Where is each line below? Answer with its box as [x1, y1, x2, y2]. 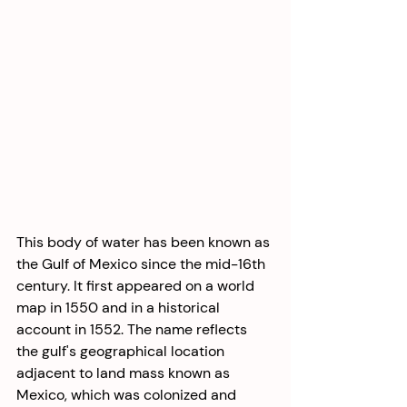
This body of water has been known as [16, 233, 273, 253]
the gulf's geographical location [16, 342, 228, 362]
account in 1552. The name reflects [16, 320, 251, 340]
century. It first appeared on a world [16, 276, 258, 296]
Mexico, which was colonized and [16, 385, 240, 405]
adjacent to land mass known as [16, 363, 233, 383]
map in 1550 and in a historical [16, 298, 223, 318]
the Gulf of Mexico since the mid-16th [16, 254, 269, 274]
